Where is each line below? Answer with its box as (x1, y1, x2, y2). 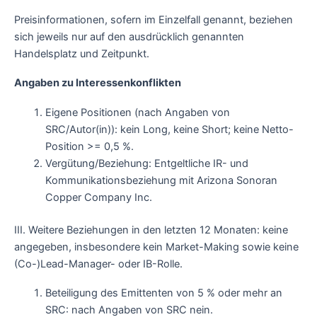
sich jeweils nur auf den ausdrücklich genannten (14, 30, 244, 43)
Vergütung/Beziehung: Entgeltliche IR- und (45, 156, 248, 170)
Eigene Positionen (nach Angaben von (45, 105, 230, 119)
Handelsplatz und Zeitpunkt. (14, 47, 149, 60)
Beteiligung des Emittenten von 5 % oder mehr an (45, 287, 282, 300)
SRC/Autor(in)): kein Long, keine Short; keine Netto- (45, 122, 294, 136)
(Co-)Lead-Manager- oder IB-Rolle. (14, 257, 183, 270)
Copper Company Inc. (45, 190, 152, 204)
